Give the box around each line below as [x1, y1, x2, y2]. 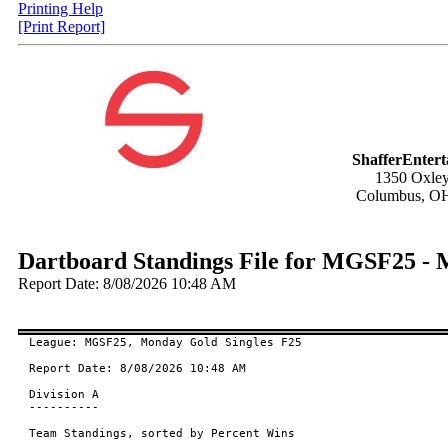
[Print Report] [18, 18, 105, 35]
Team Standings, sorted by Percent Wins [28, 427, 295, 440]
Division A [28, 388, 99, 401]
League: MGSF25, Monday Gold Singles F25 [28, 336, 302, 349]
